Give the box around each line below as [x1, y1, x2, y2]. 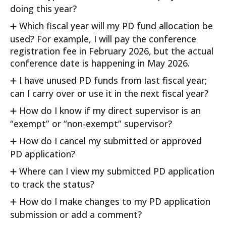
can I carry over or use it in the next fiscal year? [10, 87, 208, 99]
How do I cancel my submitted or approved [17, 135, 202, 147]
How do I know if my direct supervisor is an [17, 104, 201, 117]
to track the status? [10, 178, 94, 190]
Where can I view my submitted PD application [17, 165, 214, 177]
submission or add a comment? [10, 208, 142, 220]
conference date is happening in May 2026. [10, 57, 190, 69]
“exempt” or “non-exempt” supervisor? [10, 118, 172, 130]
